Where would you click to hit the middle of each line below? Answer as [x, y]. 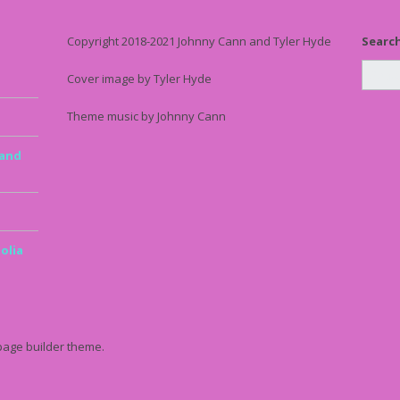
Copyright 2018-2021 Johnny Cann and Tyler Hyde [199, 41]
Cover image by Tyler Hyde [139, 78]
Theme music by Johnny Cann [146, 116]
